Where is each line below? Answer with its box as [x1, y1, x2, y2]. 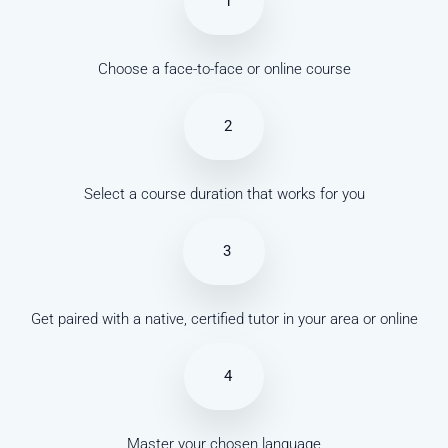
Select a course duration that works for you [83, 185, 365, 204]
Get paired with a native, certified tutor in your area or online [30, 310, 418, 329]
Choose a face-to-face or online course [97, 60, 351, 79]
